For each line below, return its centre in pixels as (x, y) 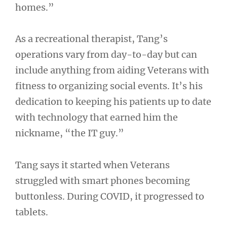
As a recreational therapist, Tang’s (91, 39)
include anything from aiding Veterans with (112, 70)
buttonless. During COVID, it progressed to (110, 196)
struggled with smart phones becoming (103, 180)
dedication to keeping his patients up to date (113, 102)
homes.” (35, 7)
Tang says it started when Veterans (92, 165)
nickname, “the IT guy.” (70, 133)
